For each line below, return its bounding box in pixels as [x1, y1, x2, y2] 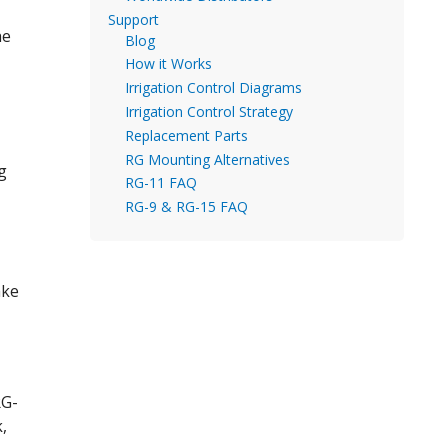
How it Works [125, 54, 212, 74]
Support [107, 9, 159, 29]
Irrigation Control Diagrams [125, 78, 302, 98]
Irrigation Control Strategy [125, 101, 293, 121]
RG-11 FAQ [125, 173, 197, 193]
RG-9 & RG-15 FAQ [125, 197, 248, 217]
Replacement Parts [125, 125, 248, 145]
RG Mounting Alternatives [125, 149, 290, 169]
